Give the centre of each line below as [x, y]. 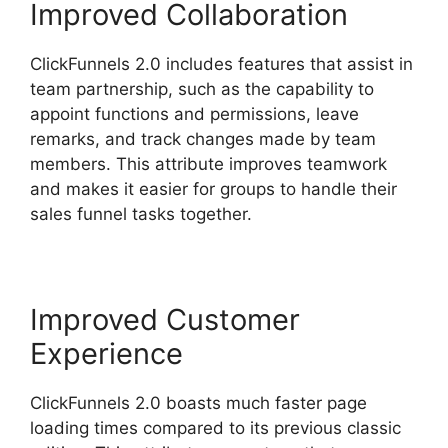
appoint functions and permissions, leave [194, 113]
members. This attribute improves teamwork [208, 163]
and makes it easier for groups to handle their [213, 188]
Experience [106, 353]
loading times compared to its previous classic [215, 427]
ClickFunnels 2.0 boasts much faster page [198, 402]
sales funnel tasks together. [141, 213]
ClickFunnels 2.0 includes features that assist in [221, 63]
